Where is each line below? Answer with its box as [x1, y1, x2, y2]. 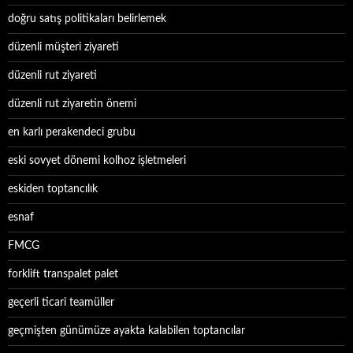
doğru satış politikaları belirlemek [8, 13, 166, 24]
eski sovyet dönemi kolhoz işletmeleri [8, 155, 186, 166]
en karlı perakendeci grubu [8, 127, 136, 138]
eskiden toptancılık [8, 184, 98, 195]
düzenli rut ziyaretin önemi [8, 98, 136, 110]
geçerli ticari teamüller [8, 297, 114, 308]
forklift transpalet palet [8, 269, 118, 280]
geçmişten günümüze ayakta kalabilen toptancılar [8, 325, 245, 336]
